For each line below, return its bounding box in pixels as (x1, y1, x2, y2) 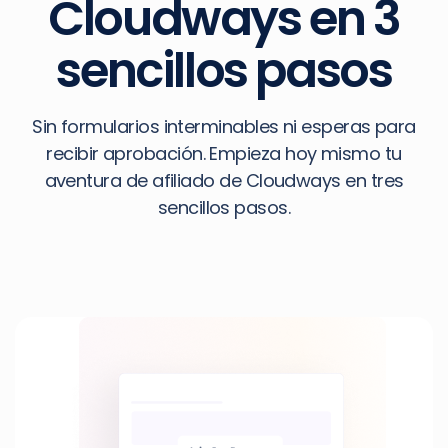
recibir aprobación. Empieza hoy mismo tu (46, 141, 402, 167)
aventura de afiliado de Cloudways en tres (44, 168, 404, 194)
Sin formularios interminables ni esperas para (32, 114, 416, 140)
